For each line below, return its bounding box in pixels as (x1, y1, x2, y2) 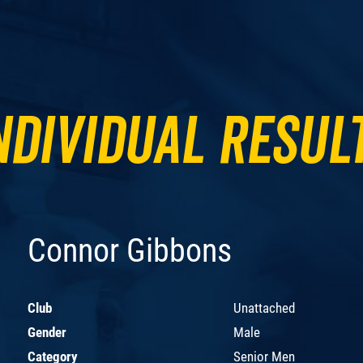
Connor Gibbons (28, 231, 232, 270)
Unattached (233, 299, 295, 316)
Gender (28, 323, 66, 340)
